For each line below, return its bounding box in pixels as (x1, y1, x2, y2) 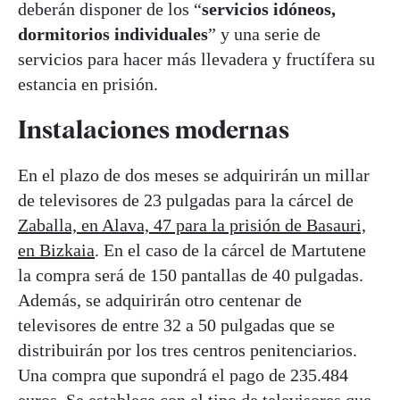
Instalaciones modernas (18, 113, 289, 145)
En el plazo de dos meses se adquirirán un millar (18, 165, 370, 186)
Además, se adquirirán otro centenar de (18, 290, 302, 311)
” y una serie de (208, 23, 321, 44)
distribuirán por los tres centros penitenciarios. (18, 340, 357, 361)
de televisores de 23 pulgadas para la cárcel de (18, 190, 354, 211)
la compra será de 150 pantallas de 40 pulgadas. (18, 265, 363, 286)
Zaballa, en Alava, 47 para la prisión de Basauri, (18, 215, 366, 236)
